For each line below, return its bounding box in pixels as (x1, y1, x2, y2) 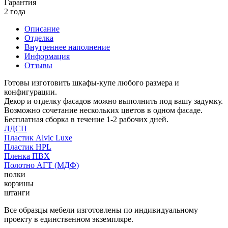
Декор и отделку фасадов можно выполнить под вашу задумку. (4, 96, 223, 105)
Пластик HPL (4, 142, 51, 151)
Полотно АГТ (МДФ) (4, 160, 79, 169)
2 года (4, 7, 25, 16)
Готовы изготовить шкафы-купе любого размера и (4, 78, 179, 87)
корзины (4, 179, 34, 188)
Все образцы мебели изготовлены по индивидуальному (4, 205, 198, 214)
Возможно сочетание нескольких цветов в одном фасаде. (4, 105, 203, 115)
